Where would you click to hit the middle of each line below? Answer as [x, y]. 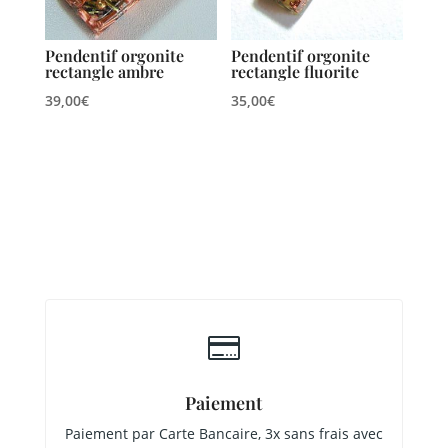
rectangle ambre [104, 72]
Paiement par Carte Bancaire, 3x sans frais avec [223, 434]
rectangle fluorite [295, 72]
